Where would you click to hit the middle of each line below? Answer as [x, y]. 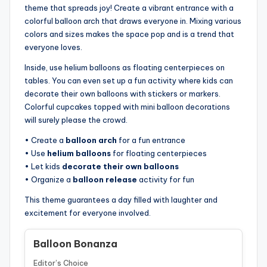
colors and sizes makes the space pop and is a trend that [129, 34]
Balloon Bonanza [75, 243]
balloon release [105, 179]
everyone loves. [53, 47]
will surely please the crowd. [76, 119]
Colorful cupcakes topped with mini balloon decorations [127, 106]
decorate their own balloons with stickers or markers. [122, 93]
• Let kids [43, 166]
